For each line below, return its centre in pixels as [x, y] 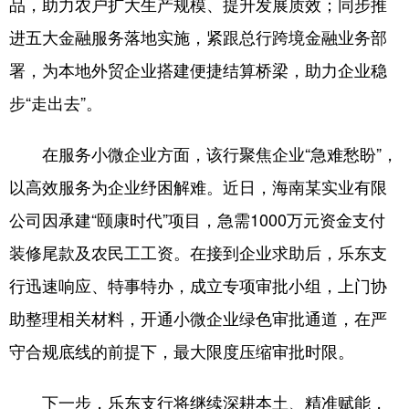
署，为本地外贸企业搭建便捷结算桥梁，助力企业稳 [198, 69]
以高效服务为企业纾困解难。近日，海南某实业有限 [198, 186]
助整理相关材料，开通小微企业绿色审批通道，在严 [198, 318]
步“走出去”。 [56, 102]
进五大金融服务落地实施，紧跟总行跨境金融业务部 [198, 37]
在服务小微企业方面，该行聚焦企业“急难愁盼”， [204, 153]
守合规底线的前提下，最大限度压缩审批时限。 [182, 351]
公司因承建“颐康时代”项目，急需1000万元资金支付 [197, 219]
